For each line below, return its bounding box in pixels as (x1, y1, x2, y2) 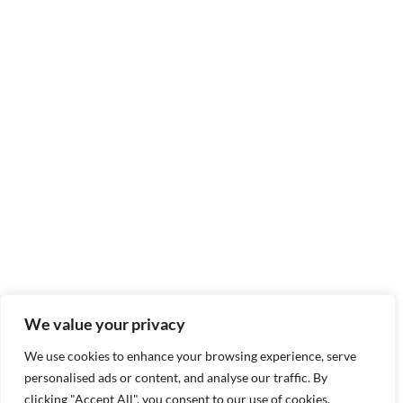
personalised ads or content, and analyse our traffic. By (24, 370, 327, 385)
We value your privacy (24, 314, 185, 334)
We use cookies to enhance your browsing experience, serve (24, 348, 356, 363)
